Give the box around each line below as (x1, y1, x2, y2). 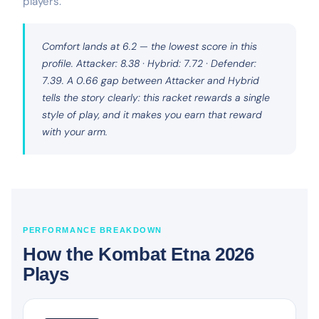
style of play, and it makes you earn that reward (42, 108, 262, 121)
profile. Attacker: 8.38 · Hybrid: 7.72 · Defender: (42, 56, 256, 70)
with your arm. (42, 125, 108, 138)
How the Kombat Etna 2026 (23, 244, 254, 264)
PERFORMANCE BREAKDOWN (23, 225, 162, 234)
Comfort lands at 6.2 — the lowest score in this (42, 39, 257, 53)
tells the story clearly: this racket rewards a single (42, 90, 270, 104)
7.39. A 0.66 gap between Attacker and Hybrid (42, 73, 259, 87)
